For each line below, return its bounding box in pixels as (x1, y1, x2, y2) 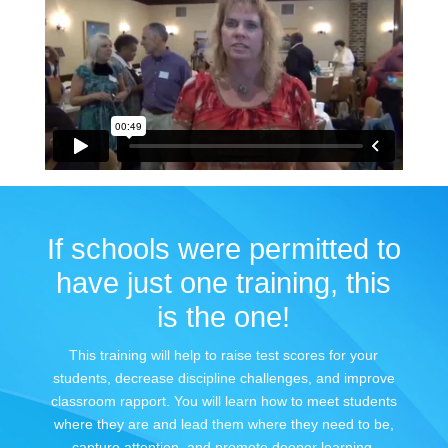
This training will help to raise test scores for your (69, 346, 379, 363)
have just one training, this (56, 266, 392, 299)
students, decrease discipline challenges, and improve (52, 369, 395, 386)
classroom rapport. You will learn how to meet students (50, 392, 397, 409)
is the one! (157, 300, 291, 333)
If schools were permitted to (46, 232, 401, 265)
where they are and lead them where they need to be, (53, 415, 394, 432)
